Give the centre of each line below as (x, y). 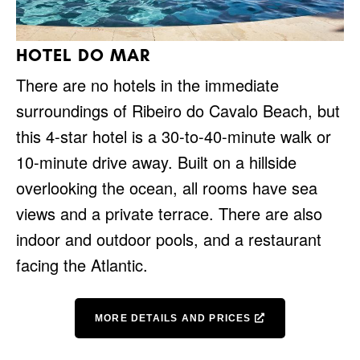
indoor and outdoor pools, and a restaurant (169, 239)
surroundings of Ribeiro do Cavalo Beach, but (178, 110)
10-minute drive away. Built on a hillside (156, 162)
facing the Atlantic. (82, 264)
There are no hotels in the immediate (147, 84)
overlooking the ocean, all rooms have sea (167, 187)
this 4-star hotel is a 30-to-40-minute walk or (174, 136)
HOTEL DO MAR (83, 55)
